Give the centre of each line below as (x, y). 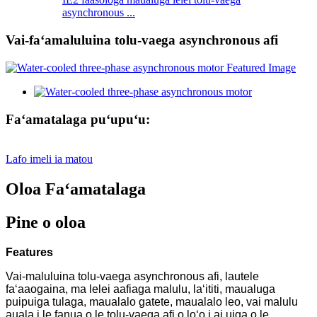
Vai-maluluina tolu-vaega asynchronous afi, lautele (132, 276)
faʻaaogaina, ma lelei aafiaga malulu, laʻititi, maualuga (140, 289)
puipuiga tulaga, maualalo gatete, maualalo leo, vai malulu (152, 301)
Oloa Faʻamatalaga (76, 189)
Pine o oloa (46, 223)
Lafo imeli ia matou (49, 159)
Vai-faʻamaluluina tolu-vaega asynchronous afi (142, 40)
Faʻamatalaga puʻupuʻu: (78, 119)
